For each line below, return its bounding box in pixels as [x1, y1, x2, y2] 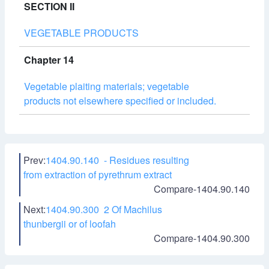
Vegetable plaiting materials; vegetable [24, 79, 189, 93]
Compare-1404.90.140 [154, 182, 250, 196]
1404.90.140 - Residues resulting [46, 153, 189, 167]
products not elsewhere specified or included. [24, 94, 216, 107]
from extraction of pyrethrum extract [23, 168, 172, 181]
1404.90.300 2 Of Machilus [46, 202, 162, 216]
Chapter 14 [24, 53, 74, 67]
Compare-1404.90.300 [154, 231, 250, 245]
